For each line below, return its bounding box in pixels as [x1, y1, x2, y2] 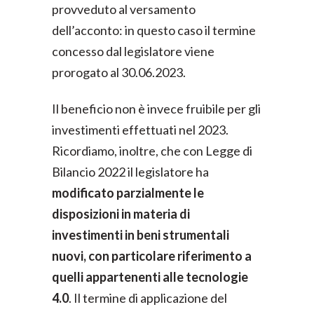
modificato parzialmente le [52, 185, 204, 200]
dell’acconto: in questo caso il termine [52, 22, 256, 38]
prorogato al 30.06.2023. [52, 64, 186, 80]
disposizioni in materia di [52, 206, 190, 221]
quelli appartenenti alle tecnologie [52, 269, 248, 285]
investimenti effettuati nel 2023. [52, 122, 228, 137]
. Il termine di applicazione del [69, 290, 227, 306]
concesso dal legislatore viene [52, 43, 214, 59]
